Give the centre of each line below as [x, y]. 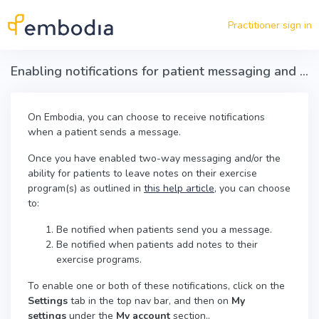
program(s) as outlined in [86, 188]
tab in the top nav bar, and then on [150, 301]
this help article [179, 188]
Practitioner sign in [270, 25]
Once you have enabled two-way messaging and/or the [154, 158]
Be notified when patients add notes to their [157, 245]
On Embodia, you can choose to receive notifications [146, 117]
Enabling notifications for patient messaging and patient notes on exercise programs [304, 71]
